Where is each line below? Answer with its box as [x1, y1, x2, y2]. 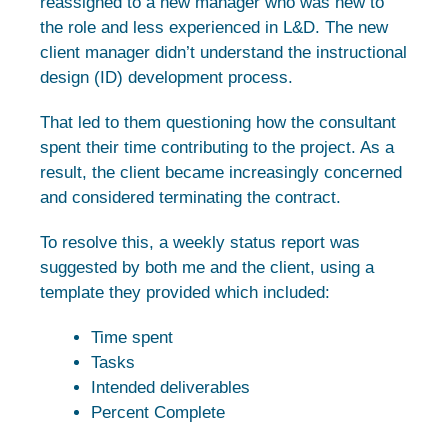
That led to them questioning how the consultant [40, 112, 396, 132]
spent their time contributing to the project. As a [40, 137, 394, 157]
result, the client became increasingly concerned [40, 162, 402, 182]
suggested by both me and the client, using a [40, 257, 374, 277]
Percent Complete [91, 402, 225, 422]
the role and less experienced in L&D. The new [40, 17, 388, 37]
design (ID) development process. [40, 67, 293, 87]
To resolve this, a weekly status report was [40, 232, 360, 252]
